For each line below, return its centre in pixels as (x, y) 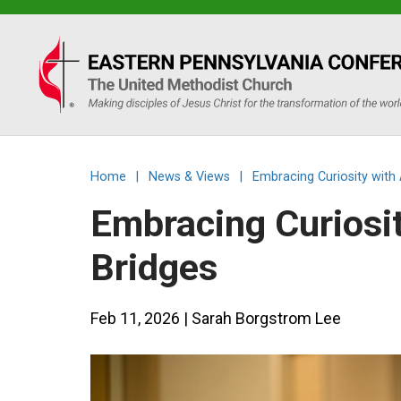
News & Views (190, 177)
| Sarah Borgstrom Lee (261, 318)
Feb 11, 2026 (136, 318)
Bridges (154, 268)
